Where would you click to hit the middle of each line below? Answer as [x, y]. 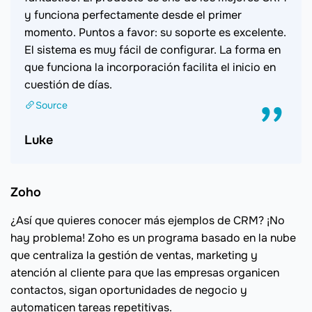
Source [52, 105]
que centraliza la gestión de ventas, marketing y [134, 255]
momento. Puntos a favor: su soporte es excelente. [155, 32]
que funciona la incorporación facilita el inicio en [150, 67]
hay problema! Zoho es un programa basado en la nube [153, 237]
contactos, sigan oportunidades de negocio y [129, 290]
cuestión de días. [68, 84]
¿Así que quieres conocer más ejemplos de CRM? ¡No [148, 220]
